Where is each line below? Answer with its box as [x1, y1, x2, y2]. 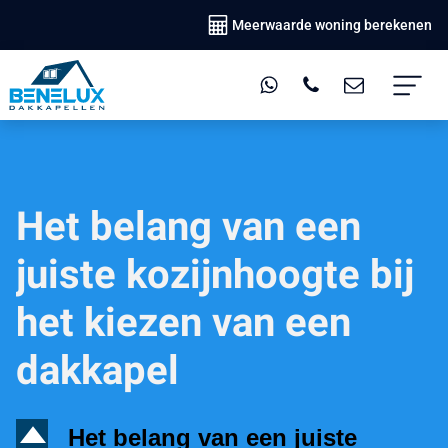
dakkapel [16, 347, 179, 395]
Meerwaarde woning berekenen [232, 16, 432, 33]
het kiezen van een [16, 299, 351, 347]
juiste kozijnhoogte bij [16, 251, 414, 299]
